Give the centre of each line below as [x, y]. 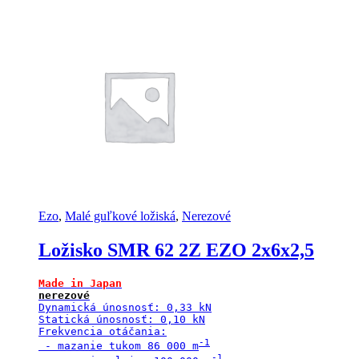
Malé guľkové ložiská [120, 216]
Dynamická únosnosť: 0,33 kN [125, 308]
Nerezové [206, 216]
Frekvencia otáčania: [103, 332]
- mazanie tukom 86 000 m [119, 346]
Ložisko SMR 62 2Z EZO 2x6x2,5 [176, 250]
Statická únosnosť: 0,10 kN [122, 320]
